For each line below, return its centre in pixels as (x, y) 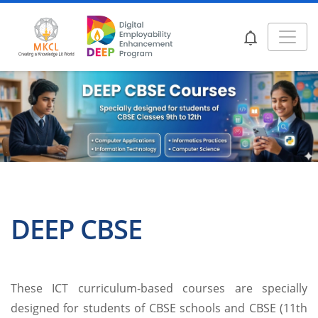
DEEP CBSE (76, 229)
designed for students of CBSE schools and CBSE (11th (159, 308)
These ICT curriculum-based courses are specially (159, 289)
